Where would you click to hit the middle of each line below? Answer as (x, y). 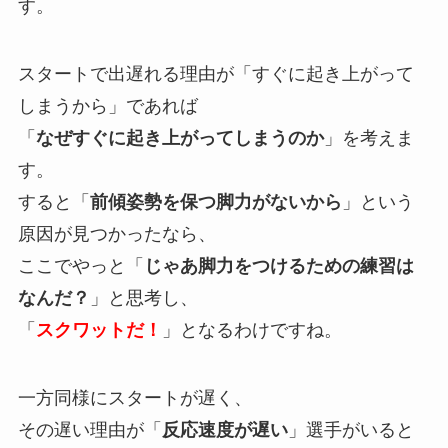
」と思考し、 (143, 298)
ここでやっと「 (80, 266)
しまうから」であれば (107, 106)
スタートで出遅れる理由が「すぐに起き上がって (215, 74)
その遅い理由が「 (89, 429)
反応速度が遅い (224, 429)
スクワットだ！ (98, 330)
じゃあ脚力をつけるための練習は (278, 266)
